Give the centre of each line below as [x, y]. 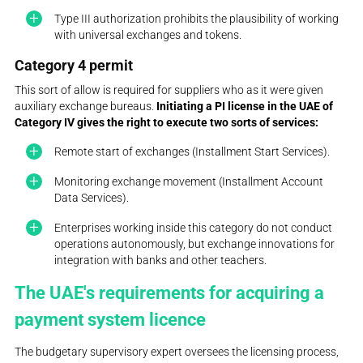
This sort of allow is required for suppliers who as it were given [169, 90]
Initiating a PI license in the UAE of [244, 106]
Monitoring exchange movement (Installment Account [189, 181]
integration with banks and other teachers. [161, 260]
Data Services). [92, 197]
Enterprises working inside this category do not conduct [194, 227]
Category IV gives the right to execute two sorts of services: [167, 122]
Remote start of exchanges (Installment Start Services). [192, 152]
